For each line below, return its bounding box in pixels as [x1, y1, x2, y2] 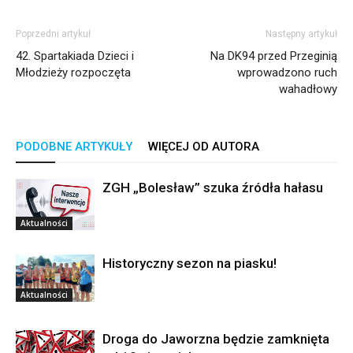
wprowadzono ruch [237, 65, 337, 80]
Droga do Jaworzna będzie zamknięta [102, 330, 329, 347]
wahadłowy [279, 81, 337, 96]
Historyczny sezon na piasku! [102, 255, 277, 271]
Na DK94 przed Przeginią [210, 48, 337, 63]
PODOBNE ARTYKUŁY [16, 139, 132, 154]
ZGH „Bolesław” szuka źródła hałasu [102, 179, 323, 195]
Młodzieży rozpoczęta [16, 65, 131, 80]
